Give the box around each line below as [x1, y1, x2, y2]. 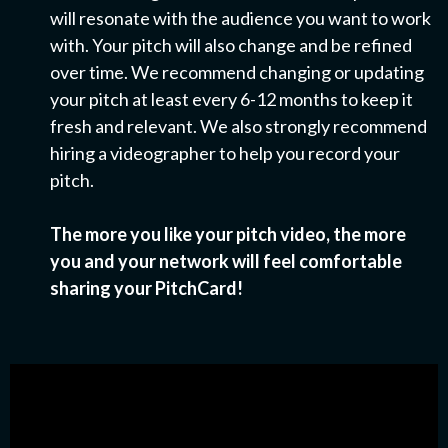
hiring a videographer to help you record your [50, 142, 400, 165]
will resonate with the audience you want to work [50, 7, 431, 30]
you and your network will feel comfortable [50, 250, 402, 273]
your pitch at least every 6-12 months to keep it [50, 88, 413, 111]
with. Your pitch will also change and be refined [50, 34, 412, 57]
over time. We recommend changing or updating [50, 61, 424, 84]
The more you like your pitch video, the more [50, 223, 406, 246]
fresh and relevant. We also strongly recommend [50, 115, 427, 138]
